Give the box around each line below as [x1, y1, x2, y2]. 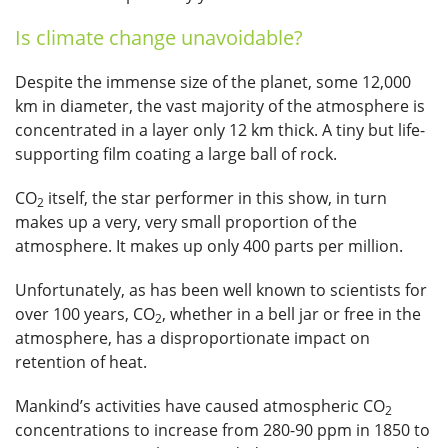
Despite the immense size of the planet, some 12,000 [15, 71, 411, 94]
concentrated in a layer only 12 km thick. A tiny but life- [15, 119, 425, 142]
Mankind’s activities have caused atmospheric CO [15, 395, 385, 418]
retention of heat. [15, 351, 147, 374]
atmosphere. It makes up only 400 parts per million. [15, 235, 403, 258]
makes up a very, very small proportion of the [15, 211, 357, 234]
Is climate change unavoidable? [15, 24, 303, 52]
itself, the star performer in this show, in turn [44, 187, 387, 210]
